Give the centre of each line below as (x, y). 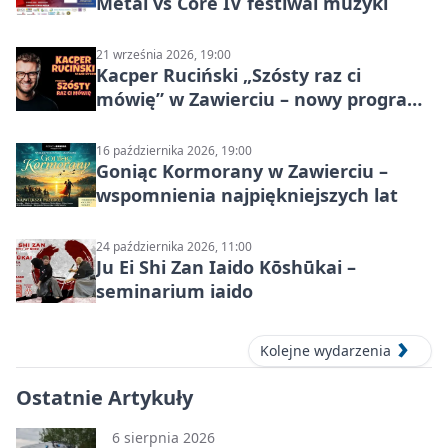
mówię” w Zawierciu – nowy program (260, 98)
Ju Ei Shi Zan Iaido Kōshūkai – (226, 266)
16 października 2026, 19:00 (174, 150)
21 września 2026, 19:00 (163, 54)
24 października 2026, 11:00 (174, 246)
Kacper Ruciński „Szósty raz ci (228, 74)
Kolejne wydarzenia (325, 351)
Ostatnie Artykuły (104, 398)
